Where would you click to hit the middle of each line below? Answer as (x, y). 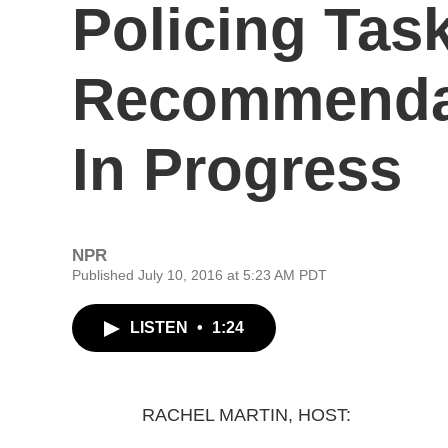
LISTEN (161, 327)
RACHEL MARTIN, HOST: (246, 415)
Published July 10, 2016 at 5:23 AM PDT (199, 275)
